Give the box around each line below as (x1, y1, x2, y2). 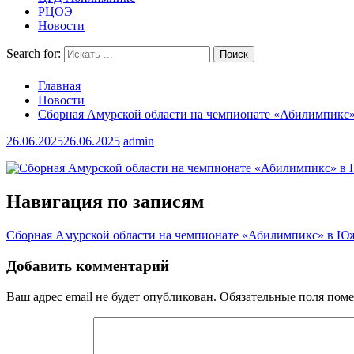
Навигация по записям (6, 191, 204, 213)
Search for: (6, 47, 61, 60)
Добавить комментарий (6, 257, 169, 274)
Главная (38, 79, 81, 93)
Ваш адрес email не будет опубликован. (6, 289, 217, 303)
